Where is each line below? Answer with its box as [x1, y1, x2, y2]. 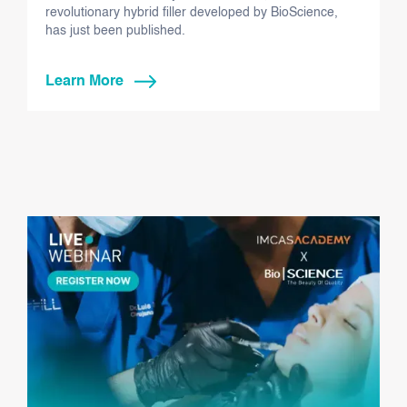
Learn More [45, 74, 124, 90]
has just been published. [45, 25, 185, 38]
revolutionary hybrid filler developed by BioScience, [45, 6, 338, 20]
